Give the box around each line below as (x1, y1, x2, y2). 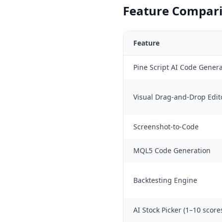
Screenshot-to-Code (133, 122, 199, 131)
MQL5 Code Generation (133, 146, 211, 155)
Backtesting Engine (133, 175, 197, 185)
